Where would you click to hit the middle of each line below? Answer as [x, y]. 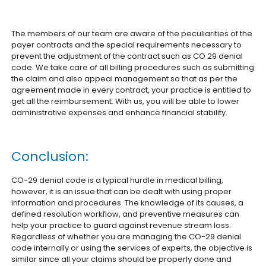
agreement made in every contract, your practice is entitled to [132, 90]
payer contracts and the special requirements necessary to [127, 45]
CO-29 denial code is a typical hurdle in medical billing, [118, 180]
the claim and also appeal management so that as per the [125, 79]
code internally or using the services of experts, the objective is [132, 248]
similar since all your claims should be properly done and [122, 259]
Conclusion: [50, 156]
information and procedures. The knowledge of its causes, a [128, 203]
